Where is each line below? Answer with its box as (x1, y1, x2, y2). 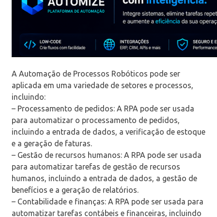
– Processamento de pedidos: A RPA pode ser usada (12, 104, 194, 113)
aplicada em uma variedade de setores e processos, (12, 80, 193, 90)
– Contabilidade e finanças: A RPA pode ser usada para (12, 197, 203, 206)
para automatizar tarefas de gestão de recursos (12, 162, 180, 171)
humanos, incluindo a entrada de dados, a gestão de (12, 173, 197, 183)
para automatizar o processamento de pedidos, (12, 115, 180, 124)
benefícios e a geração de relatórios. (12, 185, 139, 194)
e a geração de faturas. (12, 139, 92, 148)
